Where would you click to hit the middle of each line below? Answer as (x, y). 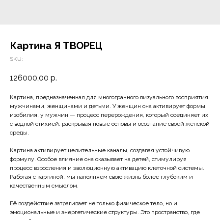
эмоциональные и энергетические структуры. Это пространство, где (105, 212)
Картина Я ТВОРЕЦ (56, 46)
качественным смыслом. (44, 186)
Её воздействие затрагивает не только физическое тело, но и (94, 204)
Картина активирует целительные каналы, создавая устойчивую (100, 151)
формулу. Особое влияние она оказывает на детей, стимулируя (98, 159)
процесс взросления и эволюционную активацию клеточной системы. (107, 168)
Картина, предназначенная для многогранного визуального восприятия (109, 97)
